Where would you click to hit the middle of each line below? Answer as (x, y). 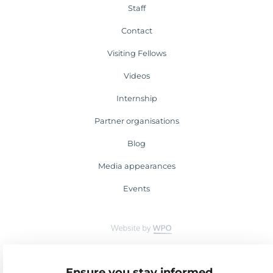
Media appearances (136, 166)
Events (136, 189)
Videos (136, 76)
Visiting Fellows (136, 54)
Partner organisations (136, 121)
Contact (136, 31)
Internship (136, 99)
